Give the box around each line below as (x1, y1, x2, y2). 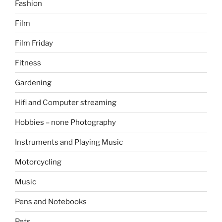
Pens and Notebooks (15, 197, 87, 206)
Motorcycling (15, 157, 61, 166)
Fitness (15, 58, 41, 67)
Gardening (15, 78, 52, 87)
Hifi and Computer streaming (15, 98, 116, 107)
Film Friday (15, 38, 53, 48)
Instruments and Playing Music (15, 137, 123, 147)
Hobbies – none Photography (15, 117, 116, 127)
